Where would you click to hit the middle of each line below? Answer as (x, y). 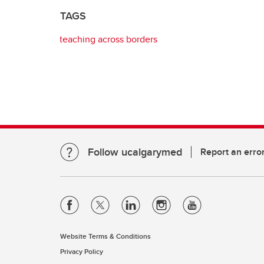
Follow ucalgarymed (135, 152)
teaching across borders (108, 39)
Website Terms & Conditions (105, 236)
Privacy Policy (82, 251)
